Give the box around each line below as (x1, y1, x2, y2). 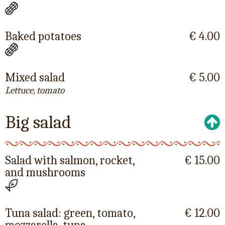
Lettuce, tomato (5, 84, 64, 96)
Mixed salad (5, 70, 65, 84)
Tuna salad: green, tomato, (5, 206, 135, 220)
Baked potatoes (5, 29, 81, 43)
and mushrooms (5, 165, 85, 179)
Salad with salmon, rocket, (5, 153, 135, 167)
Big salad (5, 111, 71, 133)
